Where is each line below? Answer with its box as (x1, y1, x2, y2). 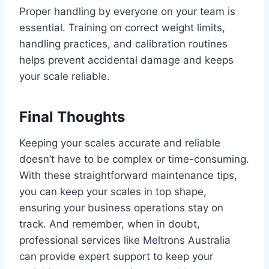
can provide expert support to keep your (19, 250, 213, 262)
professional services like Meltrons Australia (19, 234, 231, 246)
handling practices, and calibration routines (19, 37, 228, 50)
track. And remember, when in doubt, (19, 217, 200, 230)
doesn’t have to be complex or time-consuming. (19, 153, 249, 165)
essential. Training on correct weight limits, (19, 21, 225, 34)
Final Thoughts (19, 107, 125, 125)
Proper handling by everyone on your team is (19, 5, 235, 17)
